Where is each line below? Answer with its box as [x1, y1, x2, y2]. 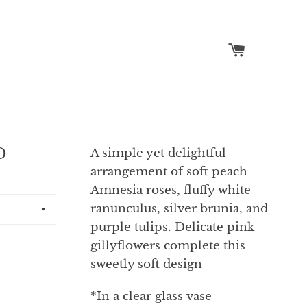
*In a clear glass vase [90, 289, 212, 304]
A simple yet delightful [90, 146, 227, 160]
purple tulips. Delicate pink [90, 220, 255, 234]
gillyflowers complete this [90, 238, 246, 253]
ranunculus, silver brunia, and [90, 201, 269, 216]
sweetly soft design [90, 257, 203, 271]
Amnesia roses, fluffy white [90, 183, 251, 197]
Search [217, 45, 258, 59]
